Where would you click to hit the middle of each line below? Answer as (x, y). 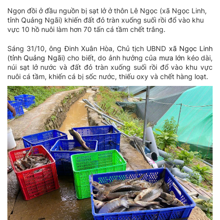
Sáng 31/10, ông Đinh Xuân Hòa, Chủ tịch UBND (88, 49)
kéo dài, (199, 58)
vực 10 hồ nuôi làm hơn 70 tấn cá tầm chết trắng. (86, 29)
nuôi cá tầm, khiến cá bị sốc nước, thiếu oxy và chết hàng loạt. (108, 77)
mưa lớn (172, 58)
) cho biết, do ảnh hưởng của (111, 58)
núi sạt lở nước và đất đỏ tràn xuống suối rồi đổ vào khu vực (110, 67)
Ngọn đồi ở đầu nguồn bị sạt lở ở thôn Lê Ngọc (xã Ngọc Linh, (107, 11)
